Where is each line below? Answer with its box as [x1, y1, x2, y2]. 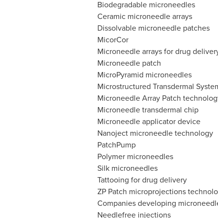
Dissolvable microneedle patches [97, 22, 210, 34]
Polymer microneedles [97, 151, 173, 162]
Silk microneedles [97, 163, 158, 174]
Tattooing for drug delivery [97, 174, 187, 185]
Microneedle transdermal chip [97, 104, 199, 115]
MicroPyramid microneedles [97, 69, 192, 80]
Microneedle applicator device [97, 116, 200, 127]
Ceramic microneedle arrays [97, 11, 192, 22]
